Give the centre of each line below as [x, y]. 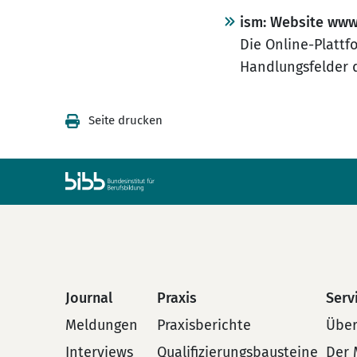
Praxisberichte [204, 325]
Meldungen [102, 325]
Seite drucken [126, 120]
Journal [89, 298]
